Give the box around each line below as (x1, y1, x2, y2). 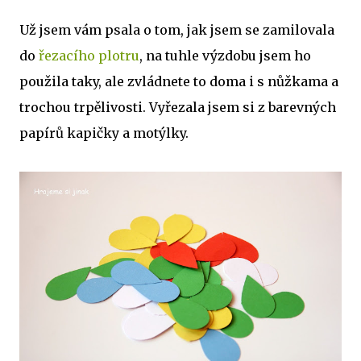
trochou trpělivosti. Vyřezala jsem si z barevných (19, 99, 336, 115)
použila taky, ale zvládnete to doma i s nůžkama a (19, 73, 338, 89)
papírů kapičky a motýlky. (19, 125, 189, 141)
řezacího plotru (39, 48, 139, 64)
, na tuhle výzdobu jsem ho (139, 48, 311, 64)
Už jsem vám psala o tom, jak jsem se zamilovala (19, 22, 334, 38)
